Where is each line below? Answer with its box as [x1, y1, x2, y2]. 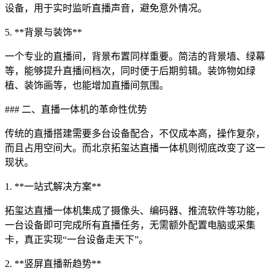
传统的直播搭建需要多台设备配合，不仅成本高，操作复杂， [5, 128, 265, 139]
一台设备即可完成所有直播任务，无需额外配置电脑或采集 [5, 220, 256, 230]
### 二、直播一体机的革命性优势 [5, 104, 147, 115]
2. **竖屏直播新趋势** [5, 259, 101, 269]
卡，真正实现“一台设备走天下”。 [5, 234, 148, 245]
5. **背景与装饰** [5, 27, 82, 37]
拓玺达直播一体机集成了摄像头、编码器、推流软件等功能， [5, 206, 265, 216]
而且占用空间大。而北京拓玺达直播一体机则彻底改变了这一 [5, 143, 265, 153]
